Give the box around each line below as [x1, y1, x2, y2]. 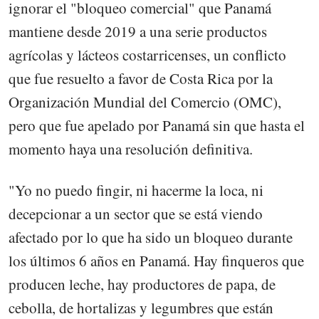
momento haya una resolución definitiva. [9, 138, 253, 159]
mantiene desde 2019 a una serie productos [9, 21, 267, 41]
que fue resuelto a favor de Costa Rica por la [9, 68, 273, 88]
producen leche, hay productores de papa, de [9, 274, 276, 295]
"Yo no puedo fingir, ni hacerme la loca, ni [9, 180, 263, 201]
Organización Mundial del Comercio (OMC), [9, 91, 281, 112]
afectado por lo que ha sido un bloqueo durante [9, 227, 293, 248]
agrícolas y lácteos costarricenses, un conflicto [9, 44, 286, 65]
